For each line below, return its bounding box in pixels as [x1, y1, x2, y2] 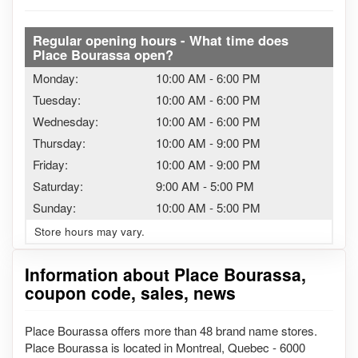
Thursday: [33, 133, 86, 151]
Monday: [33, 69, 78, 86]
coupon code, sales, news [25, 280, 236, 304]
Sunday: [33, 198, 76, 216]
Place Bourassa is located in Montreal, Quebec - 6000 [25, 339, 305, 356]
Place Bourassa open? [33, 44, 173, 64]
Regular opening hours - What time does [33, 30, 288, 50]
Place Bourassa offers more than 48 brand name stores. [25, 322, 317, 339]
